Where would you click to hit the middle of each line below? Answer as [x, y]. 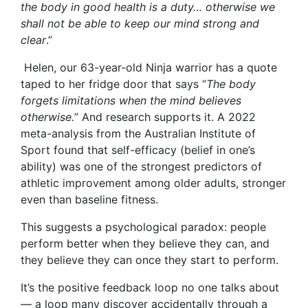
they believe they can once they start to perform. [150, 260]
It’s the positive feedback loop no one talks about [150, 288]
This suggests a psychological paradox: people [143, 227]
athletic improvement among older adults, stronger [153, 183]
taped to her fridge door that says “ [113, 84]
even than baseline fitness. [89, 200]
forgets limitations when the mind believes [131, 101]
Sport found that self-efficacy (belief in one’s [138, 150]
